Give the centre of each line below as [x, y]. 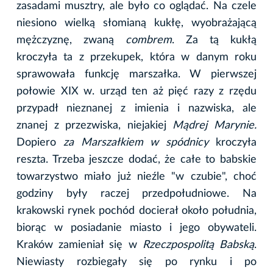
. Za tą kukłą [214, 40]
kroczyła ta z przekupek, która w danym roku [136, 57]
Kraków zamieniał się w [80, 245]
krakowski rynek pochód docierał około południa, [136, 211]
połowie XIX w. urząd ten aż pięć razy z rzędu [136, 91]
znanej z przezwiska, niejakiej [95, 125]
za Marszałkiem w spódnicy [140, 142]
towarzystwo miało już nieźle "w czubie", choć [136, 176]
